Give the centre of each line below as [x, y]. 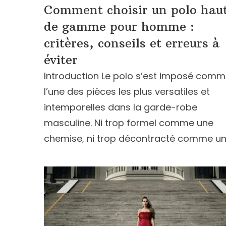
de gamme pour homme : [119, 26]
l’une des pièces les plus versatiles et [127, 92]
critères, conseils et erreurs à [132, 43]
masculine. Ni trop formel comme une [129, 123]
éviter [61, 60]
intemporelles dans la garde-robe [121, 107]
